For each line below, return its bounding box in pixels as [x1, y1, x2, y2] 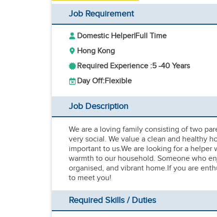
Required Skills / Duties [69, 195, 156, 205]
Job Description [69, 101, 128, 111]
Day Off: [77, 77, 105, 86]
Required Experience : [77, 62, 152, 71]
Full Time [135, 31, 167, 41]
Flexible [105, 77, 132, 86]
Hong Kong [77, 46, 115, 56]
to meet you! [69, 173, 111, 183]
